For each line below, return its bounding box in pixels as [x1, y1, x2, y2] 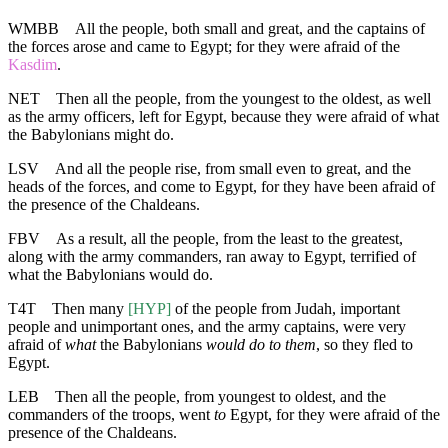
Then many [52, 300, 128, 318]
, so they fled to [316, 336, 413, 354]
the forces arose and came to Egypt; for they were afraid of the [8, 38, 400, 56]
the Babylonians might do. [8, 126, 174, 144]
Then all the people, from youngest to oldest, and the [55, 388, 386, 406]
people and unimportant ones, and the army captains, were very [8, 318, 406, 336]
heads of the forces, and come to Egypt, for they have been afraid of [8, 178, 435, 196]
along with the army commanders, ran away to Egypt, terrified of [8, 248, 416, 266]
